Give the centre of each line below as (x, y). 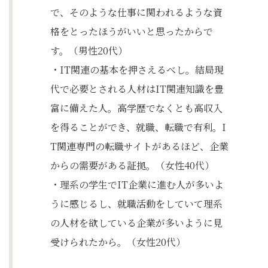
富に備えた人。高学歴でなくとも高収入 (136, 108)
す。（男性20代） (89, 51)
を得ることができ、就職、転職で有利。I (138, 127)
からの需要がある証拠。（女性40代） (132, 165)
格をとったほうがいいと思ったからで (132, 31)
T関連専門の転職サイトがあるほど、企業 (139, 146)
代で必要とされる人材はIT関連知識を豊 (137, 89)
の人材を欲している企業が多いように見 (136, 223)
